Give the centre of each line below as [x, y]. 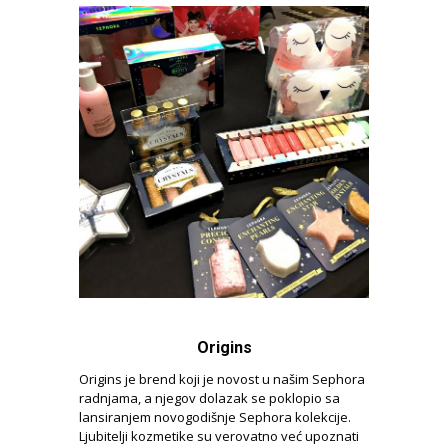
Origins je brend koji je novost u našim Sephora [222, 378]
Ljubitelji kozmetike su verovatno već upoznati [219, 435]
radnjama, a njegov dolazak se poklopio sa [209, 397]
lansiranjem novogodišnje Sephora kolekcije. [215, 416]
